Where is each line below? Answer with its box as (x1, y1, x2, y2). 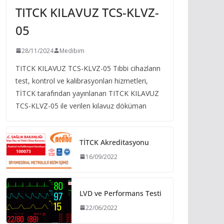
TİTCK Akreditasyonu (79, 137, 149, 147)
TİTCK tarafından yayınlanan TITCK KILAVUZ (15, 88, 159, 98)
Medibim (59, 46, 84, 55)
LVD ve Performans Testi (79, 188, 161, 198)
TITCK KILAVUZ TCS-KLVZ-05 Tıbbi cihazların (15, 63, 160, 73)
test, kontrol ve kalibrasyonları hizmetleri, (15, 75, 148, 85)
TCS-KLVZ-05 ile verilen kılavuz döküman (15, 100, 146, 110)
